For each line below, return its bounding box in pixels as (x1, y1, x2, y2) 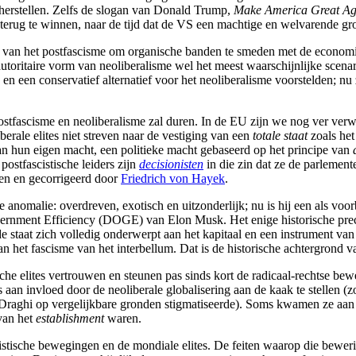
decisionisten (139, 157, 203, 171)
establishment (36, 311, 104, 325)
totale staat (253, 128, 308, 142)
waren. (104, 311, 141, 325)
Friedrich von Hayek (121, 171, 225, 185)
